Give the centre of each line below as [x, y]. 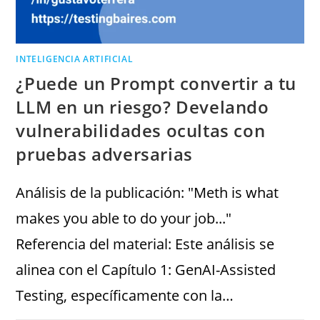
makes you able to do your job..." [124, 218]
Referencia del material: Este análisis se [145, 244]
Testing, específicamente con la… [125, 295]
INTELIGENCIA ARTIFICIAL [75, 59]
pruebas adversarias [104, 154]
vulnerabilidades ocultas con [141, 130]
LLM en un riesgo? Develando [142, 106]
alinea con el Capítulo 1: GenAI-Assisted [146, 269]
